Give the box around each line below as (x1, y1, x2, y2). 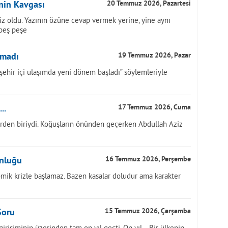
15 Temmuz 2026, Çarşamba (105, 207, 191, 216)
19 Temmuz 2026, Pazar (118, 51, 191, 60)
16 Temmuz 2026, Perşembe (105, 155, 191, 164)
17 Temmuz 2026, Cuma (118, 103, 191, 112)
